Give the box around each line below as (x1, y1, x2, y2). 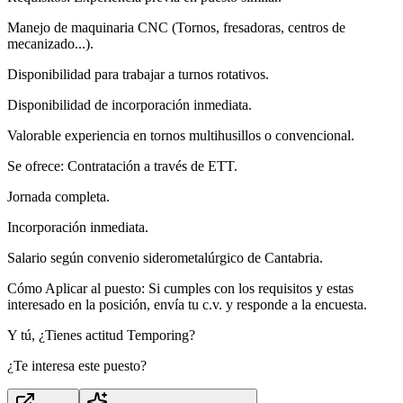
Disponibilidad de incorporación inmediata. (7, 97, 252, 113)
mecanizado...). (7, 36, 94, 52)
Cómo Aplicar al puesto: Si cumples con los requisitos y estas (7, 281, 354, 297)
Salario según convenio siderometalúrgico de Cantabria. (7, 250, 323, 266)
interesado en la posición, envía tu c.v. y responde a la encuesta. (7, 297, 367, 313)
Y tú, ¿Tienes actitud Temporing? (7, 327, 195, 344)
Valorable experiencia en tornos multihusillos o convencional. (7, 128, 354, 144)
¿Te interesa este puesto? (7, 358, 147, 374)
